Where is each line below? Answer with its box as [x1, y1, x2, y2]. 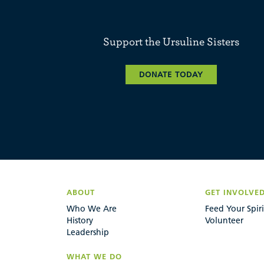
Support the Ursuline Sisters [103, 34, 239, 48]
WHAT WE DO [67, 251, 122, 261]
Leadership [67, 226, 109, 237]
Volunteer [205, 214, 243, 226]
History [67, 214, 93, 226]
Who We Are [67, 203, 117, 214]
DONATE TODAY [139, 70, 203, 80]
